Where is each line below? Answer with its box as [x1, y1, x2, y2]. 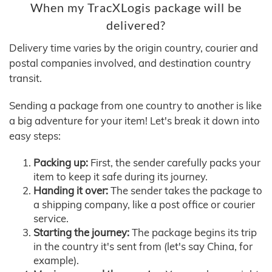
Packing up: [33, 156, 88, 169]
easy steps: [9, 129, 61, 143]
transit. [9, 72, 42, 85]
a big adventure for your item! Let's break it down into [9, 114, 260, 127]
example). [33, 254, 79, 267]
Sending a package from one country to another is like [9, 99, 262, 112]
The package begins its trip [129, 226, 257, 239]
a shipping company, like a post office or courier [33, 198, 255, 211]
